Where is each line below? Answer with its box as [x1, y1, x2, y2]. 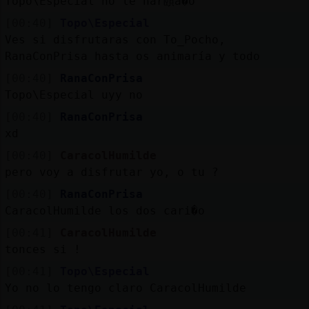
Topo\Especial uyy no [4, 88, 143, 101]
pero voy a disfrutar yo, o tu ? [4, 165, 219, 179]
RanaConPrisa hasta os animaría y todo [4, 49, 260, 63]
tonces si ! [4, 242, 81, 256]
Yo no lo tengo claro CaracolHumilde [4, 281, 246, 295]
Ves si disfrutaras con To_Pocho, [4, 32, 226, 46]
